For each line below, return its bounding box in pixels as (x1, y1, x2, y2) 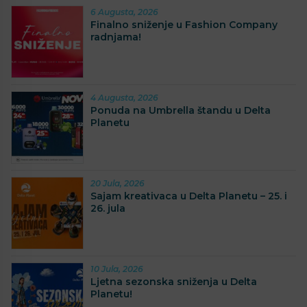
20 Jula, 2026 (90, 178, 145, 188)
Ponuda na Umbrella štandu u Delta (90, 103, 271, 116)
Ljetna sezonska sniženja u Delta (90, 275, 257, 288)
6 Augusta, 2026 (90, 6, 158, 17)
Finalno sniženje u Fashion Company (90, 18, 278, 31)
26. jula (90, 202, 125, 214)
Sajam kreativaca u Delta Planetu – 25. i (90, 190, 287, 202)
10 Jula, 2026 (90, 264, 143, 275)
